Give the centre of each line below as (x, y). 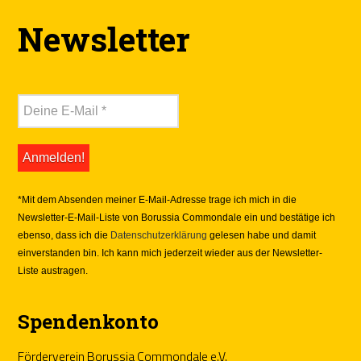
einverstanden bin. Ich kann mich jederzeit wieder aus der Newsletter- (170, 253)
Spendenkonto (89, 322)
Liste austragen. (53, 270)
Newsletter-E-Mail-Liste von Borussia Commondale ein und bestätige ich (177, 217)
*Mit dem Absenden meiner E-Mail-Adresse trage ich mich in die (158, 199)
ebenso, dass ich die (64, 235)
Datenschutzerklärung (159, 235)
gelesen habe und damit (262, 235)
